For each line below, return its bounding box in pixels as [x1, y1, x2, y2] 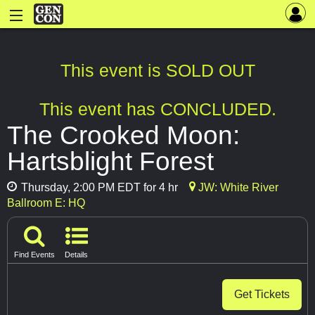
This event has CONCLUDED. [39, 99, 276, 120]
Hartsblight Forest [7, 146, 214, 176]
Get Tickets [234, 288, 290, 300]
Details [65, 250, 88, 259]
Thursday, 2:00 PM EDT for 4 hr [18, 181, 178, 194]
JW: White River [195, 181, 278, 194]
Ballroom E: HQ [7, 197, 85, 210]
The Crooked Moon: [7, 120, 240, 150]
